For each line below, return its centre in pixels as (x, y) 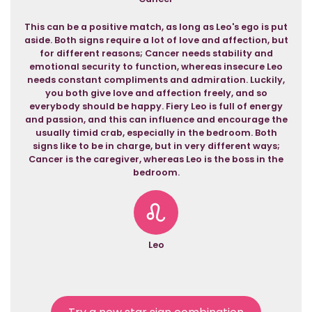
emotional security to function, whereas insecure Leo (156, 67)
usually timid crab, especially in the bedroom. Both (156, 133)
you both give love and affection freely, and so (156, 93)
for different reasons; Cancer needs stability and (156, 53)
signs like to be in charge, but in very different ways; (156, 146)
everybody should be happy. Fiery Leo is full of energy (156, 106)
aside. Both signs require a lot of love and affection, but (156, 40)
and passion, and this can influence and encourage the (156, 119)
